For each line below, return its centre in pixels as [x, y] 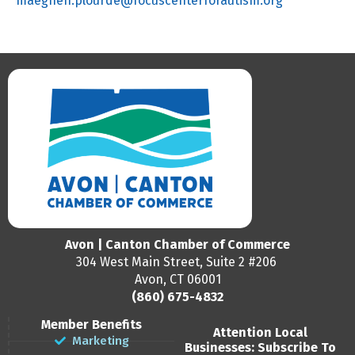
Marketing [101, 341]
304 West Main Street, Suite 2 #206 [177, 261]
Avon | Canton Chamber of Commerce [177, 244]
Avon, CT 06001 [177, 279]
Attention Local [261, 333]
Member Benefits [92, 325]
